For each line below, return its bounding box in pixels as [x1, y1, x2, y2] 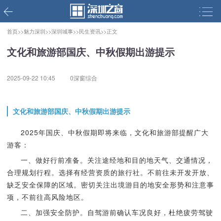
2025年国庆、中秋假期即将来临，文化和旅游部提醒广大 [20, 127, 209, 137]
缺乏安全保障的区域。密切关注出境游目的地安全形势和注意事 [6, 180, 214, 189]
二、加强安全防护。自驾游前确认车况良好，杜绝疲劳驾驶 [20, 207, 213, 217]
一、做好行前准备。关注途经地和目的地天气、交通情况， [20, 155, 213, 165]
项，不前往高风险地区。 [6, 192, 88, 202]
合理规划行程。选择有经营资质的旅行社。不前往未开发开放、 [6, 167, 214, 177]
